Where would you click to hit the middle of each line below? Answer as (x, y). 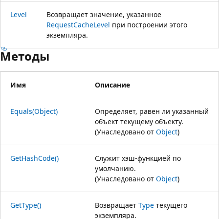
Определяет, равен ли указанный (152, 111)
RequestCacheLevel (78, 24)
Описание (112, 85)
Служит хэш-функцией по (138, 158)
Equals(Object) (34, 111)
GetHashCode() (34, 158)
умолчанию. (115, 168)
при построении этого (149, 24)
